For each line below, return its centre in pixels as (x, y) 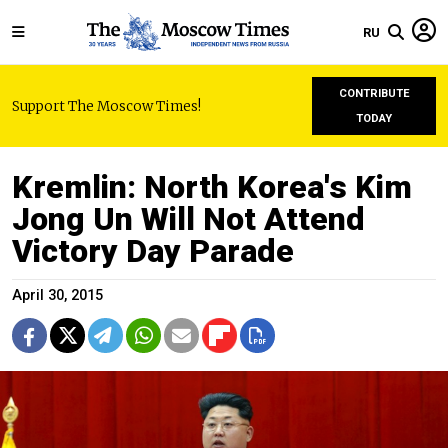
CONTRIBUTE (374, 93)
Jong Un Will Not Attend (188, 219)
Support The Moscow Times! (106, 106)
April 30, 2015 (57, 295)
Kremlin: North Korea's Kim (212, 187)
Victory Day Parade (153, 251)
